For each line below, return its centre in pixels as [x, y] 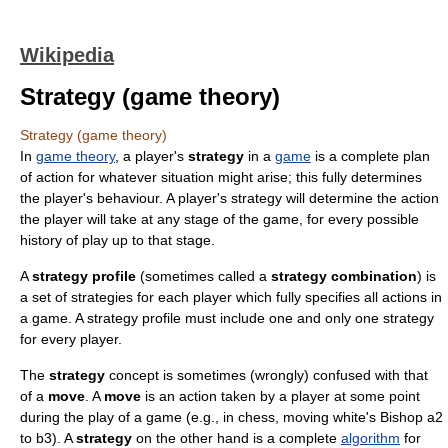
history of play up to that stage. [117, 240]
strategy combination [344, 276]
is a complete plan [370, 156]
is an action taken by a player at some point [280, 396]
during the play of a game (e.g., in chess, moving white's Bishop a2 [231, 417]
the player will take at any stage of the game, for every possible [219, 219]
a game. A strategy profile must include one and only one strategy [227, 318]
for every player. [71, 339]
